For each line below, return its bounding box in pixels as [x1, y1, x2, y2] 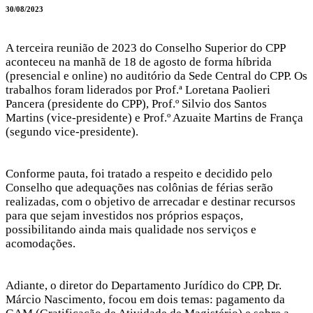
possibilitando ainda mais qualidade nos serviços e [6, 222, 256, 236]
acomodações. [6, 236, 75, 250]
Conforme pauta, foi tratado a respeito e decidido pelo [6, 166, 272, 180]
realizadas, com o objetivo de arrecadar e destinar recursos [6, 194, 296, 208]
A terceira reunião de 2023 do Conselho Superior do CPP [6, 41, 285, 54]
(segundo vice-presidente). [6, 124, 138, 138]
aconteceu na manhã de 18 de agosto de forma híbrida [6, 54, 272, 68]
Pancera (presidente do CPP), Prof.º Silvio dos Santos [6, 96, 267, 110]
